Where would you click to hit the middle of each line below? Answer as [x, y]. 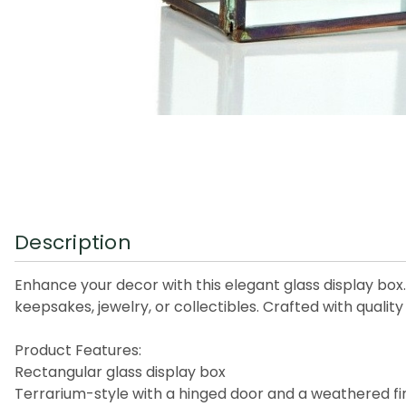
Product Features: [78, 350]
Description [73, 242]
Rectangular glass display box [120, 372]
